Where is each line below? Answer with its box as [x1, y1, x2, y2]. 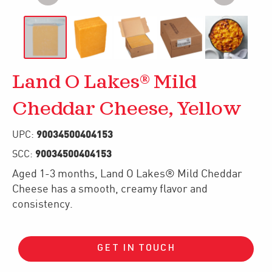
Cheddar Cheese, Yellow [12, 100, 242, 118]
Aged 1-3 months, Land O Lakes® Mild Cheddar [12, 168, 242, 180]
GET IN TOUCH [97, 243, 175, 254]
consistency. [12, 198, 73, 210]
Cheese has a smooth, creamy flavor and [12, 183, 208, 195]
